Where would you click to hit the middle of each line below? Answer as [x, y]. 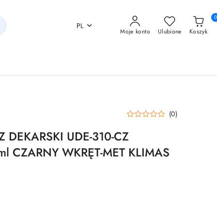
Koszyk [198, 31]
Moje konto [135, 31]
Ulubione [170, 31]
